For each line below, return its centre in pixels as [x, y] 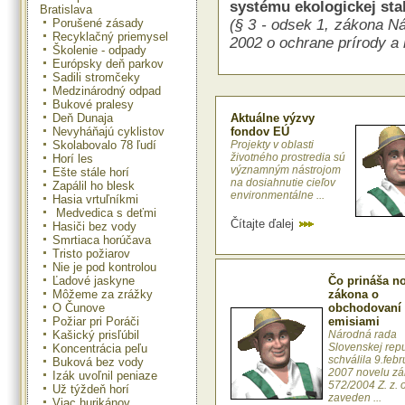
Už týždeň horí [91, 389]
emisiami [354, 322]
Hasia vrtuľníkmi [95, 199]
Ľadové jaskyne [94, 280]
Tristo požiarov [91, 253]
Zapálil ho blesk [94, 185]
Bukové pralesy [93, 104]
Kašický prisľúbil [96, 334]
